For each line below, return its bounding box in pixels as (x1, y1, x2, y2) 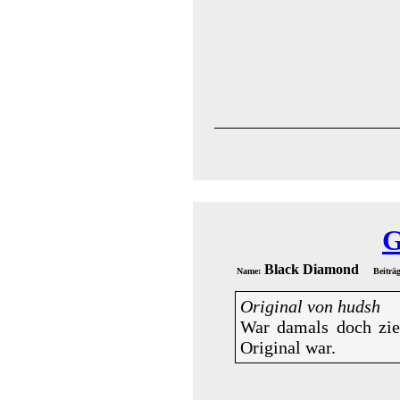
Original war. (240, 337, 336, 357)
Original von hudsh (240, 296, 380, 316)
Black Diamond (261, 262, 373, 277)
